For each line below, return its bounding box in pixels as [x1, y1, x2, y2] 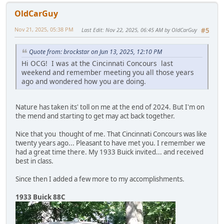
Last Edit [81, 26, 102, 34]
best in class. [15, 156, 53, 166]
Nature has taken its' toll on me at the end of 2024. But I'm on [15, 102, 204, 112]
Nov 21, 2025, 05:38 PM [14, 25, 73, 33]
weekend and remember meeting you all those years [21, 67, 194, 77]
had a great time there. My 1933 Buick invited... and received [15, 147, 203, 157]
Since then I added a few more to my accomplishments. [15, 174, 184, 184]
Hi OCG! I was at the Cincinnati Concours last [21, 58, 173, 68]
